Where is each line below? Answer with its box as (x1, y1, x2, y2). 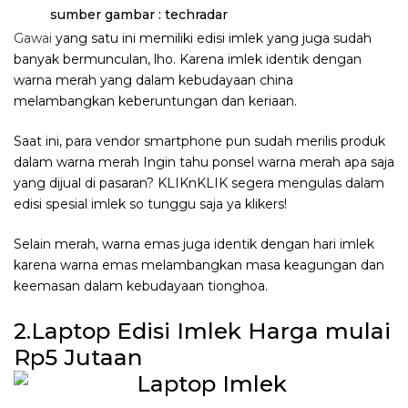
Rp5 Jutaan (14, 342, 143, 371)
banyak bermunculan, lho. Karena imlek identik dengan (14, 50, 362, 67)
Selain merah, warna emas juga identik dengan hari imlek (14, 235, 374, 252)
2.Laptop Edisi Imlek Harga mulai (14, 316, 391, 344)
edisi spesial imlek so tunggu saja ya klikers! (14, 195, 287, 212)
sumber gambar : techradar (14, 5, 228, 23)
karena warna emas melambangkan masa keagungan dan (14, 256, 384, 273)
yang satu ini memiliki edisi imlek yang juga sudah (52, 29, 372, 46)
